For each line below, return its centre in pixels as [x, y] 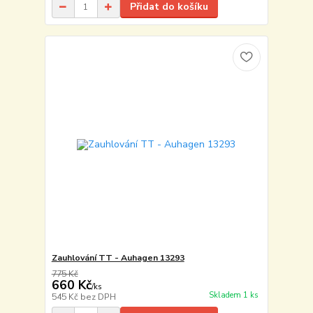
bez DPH [98, 297]
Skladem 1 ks [233, 296]
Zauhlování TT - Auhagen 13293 [118, 257]
